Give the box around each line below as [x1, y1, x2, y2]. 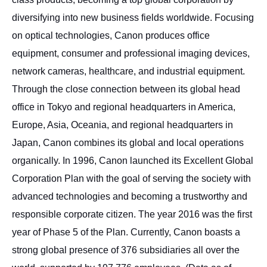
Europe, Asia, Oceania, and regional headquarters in [12, 120, 233, 130]
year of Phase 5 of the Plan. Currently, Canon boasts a [12, 227, 240, 237]
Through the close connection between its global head [12, 84, 240, 94]
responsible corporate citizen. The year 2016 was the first [12, 209, 252, 219]
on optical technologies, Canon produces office [12, 30, 210, 41]
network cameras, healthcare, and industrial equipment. [12, 66, 245, 76]
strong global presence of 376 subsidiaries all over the [12, 245, 240, 255]
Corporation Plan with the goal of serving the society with [12, 173, 251, 184]
